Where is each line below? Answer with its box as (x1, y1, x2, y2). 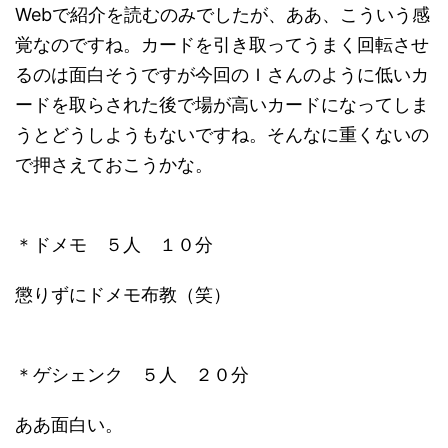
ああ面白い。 (15, 414, 123, 435)
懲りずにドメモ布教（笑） (15, 284, 231, 305)
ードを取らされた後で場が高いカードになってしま (15, 94, 429, 115)
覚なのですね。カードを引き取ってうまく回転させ (15, 34, 429, 55)
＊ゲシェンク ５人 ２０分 (15, 364, 249, 385)
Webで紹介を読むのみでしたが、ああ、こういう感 (15, 4, 430, 25)
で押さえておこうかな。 (15, 154, 213, 175)
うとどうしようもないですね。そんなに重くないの (15, 124, 429, 145)
